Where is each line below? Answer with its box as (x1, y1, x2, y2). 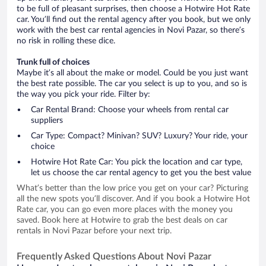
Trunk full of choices (17, 58, 90, 66)
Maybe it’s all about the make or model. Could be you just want (17, 68, 248, 77)
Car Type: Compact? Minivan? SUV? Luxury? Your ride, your (31, 131, 248, 140)
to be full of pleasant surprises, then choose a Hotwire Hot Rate (17, 4, 250, 13)
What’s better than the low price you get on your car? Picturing (17, 183, 248, 192)
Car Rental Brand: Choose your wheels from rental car (31, 105, 229, 114)
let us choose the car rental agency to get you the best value (31, 168, 251, 177)
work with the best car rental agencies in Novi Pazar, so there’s (17, 26, 245, 34)
